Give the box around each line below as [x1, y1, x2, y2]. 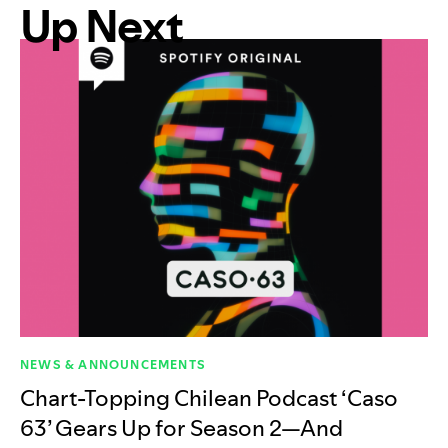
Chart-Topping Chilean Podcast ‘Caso [20, 383, 398, 414]
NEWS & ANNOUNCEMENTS [20, 356, 206, 374]
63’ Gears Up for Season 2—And [20, 413, 343, 444]
